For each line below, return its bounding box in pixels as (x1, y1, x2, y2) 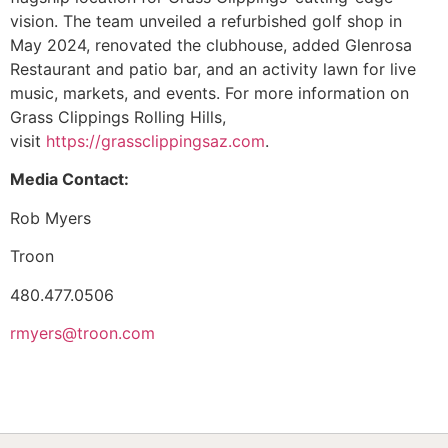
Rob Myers (10, 207, 91, 228)
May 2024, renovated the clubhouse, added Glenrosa (10, 35, 412, 56)
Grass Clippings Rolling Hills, (10, 107, 226, 128)
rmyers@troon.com (10, 322, 155, 343)
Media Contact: (10, 169, 129, 190)
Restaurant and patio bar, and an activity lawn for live (10, 59, 416, 80)
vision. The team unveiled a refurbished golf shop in (10, 11, 402, 32)
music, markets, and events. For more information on (10, 83, 409, 104)
